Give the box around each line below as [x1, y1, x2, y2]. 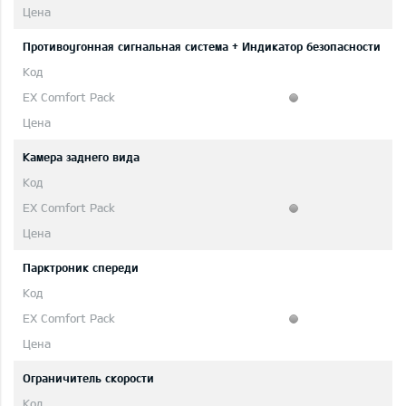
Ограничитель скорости [23, 371, 154, 386]
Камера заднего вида [23, 150, 140, 165]
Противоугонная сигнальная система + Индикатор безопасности [23, 39, 381, 54]
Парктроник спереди [23, 260, 139, 275]
